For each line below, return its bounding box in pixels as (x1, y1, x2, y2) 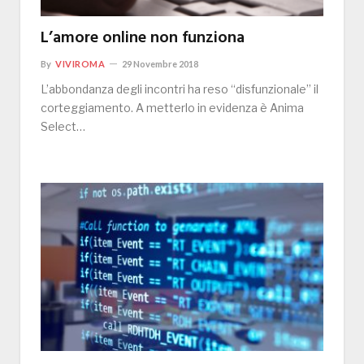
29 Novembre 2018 (122, 58, 199, 70)
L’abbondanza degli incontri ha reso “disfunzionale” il (41, 82, 318, 97)
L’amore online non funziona (41, 25, 245, 52)
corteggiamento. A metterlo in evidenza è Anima (41, 101, 304, 115)
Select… (41, 119, 85, 134)
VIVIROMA (55, 58, 106, 70)
